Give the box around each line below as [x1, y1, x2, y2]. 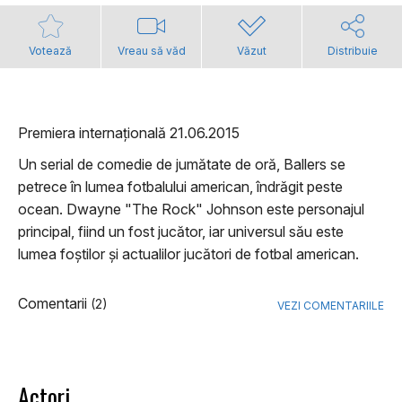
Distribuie [327, 44, 378, 58]
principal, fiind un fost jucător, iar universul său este [18, 223, 344, 241]
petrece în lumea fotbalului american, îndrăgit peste [18, 178, 343, 197]
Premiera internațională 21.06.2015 [18, 124, 240, 143]
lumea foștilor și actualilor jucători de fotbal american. [18, 245, 359, 264]
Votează [29, 44, 72, 58]
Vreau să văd [117, 44, 186, 58]
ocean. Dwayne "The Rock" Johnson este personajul [18, 200, 364, 219]
